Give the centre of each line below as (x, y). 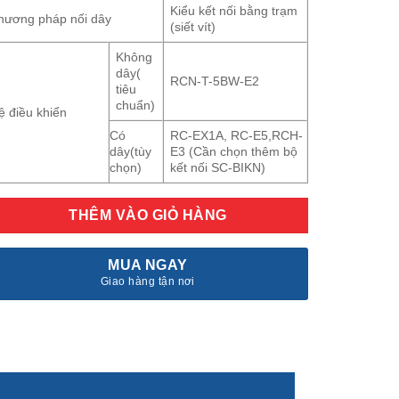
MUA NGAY (148, 265)
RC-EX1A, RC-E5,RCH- (237, 136)
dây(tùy (130, 152)
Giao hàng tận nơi (148, 282)
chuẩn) (136, 106)
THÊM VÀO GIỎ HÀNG (148, 216)
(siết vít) (193, 27)
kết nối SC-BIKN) (218, 168)
